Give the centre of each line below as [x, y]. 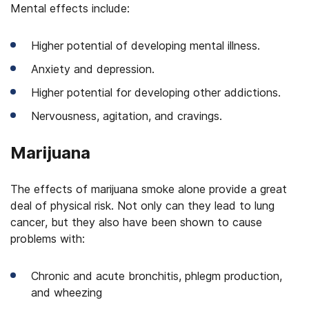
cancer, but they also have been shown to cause [136, 222]
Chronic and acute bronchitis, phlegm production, [157, 276]
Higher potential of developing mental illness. [146, 45]
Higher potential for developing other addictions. [156, 92]
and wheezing [67, 292]
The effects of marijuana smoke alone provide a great [149, 189]
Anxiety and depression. [93, 69]
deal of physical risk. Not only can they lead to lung [142, 205]
